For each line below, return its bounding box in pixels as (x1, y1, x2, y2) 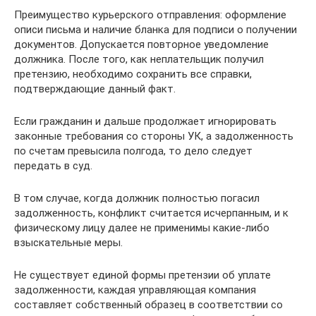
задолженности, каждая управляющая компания (14, 283, 256, 296)
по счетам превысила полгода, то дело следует (14, 144, 253, 157)
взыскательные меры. (14, 236, 123, 249)
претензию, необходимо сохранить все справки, (14, 67, 252, 80)
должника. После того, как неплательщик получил (14, 52, 264, 66)
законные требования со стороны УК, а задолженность (14, 129, 293, 142)
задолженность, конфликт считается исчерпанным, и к (14, 206, 288, 219)
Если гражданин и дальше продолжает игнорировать (14, 114, 276, 128)
